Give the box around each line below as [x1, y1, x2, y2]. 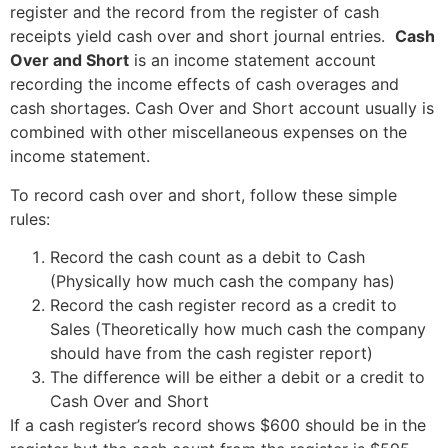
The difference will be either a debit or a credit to [50, 366, 425, 387]
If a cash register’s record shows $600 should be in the [10, 414, 426, 435]
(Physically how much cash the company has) [50, 270, 395, 291]
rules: [10, 208, 50, 229]
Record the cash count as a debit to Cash [50, 246, 365, 267]
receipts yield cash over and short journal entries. [10, 26, 395, 47]
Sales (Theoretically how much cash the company [50, 318, 426, 339]
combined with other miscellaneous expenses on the [10, 122, 407, 143]
